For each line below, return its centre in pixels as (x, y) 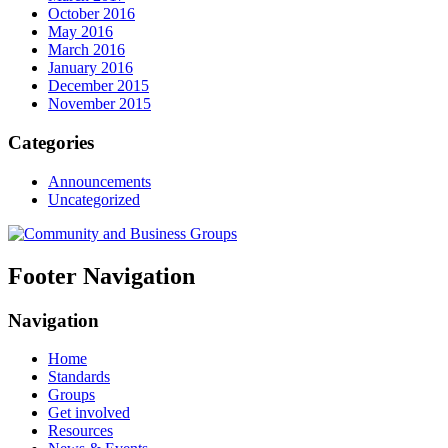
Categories (51, 143)
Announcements (99, 181)
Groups (71, 395)
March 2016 (86, 50)
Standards (79, 377)
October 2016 (91, 14)
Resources (80, 431)
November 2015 (99, 104)
